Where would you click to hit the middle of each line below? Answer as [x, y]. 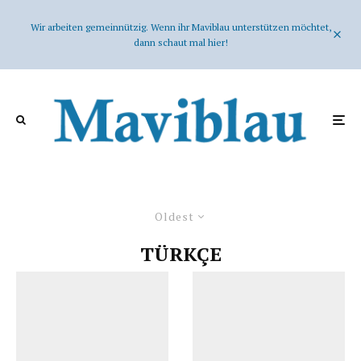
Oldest [174, 216]
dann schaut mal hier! [180, 42]
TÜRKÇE [180, 253]
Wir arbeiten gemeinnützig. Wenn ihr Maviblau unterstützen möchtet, [180, 27]
